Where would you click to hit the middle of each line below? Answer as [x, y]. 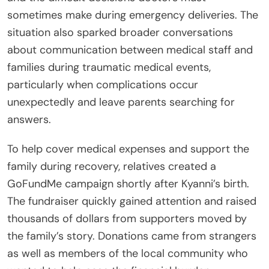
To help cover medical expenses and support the [128, 149]
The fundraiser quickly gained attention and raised [132, 201]
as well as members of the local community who [128, 253]
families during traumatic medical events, [109, 67]
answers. [29, 119]
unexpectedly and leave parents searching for [121, 102]
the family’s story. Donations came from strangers [132, 236]
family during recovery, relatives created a [112, 166]
